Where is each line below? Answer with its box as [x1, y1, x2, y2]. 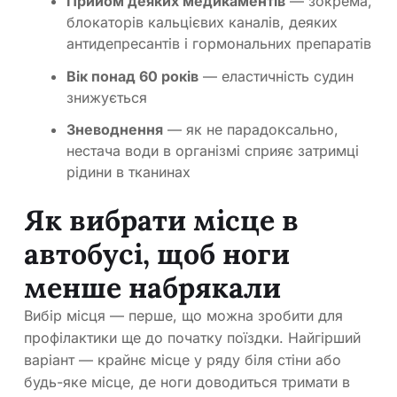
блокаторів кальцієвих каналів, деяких [66, 12, 338, 31]
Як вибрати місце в [24, 202, 299, 239]
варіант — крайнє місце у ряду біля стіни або [24, 351, 341, 370]
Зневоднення [66, 121, 163, 139]
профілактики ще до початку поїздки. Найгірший [24, 329, 361, 347]
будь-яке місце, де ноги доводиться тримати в [24, 373, 350, 392]
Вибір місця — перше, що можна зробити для [24, 307, 343, 325]
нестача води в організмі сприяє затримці [66, 142, 359, 160]
